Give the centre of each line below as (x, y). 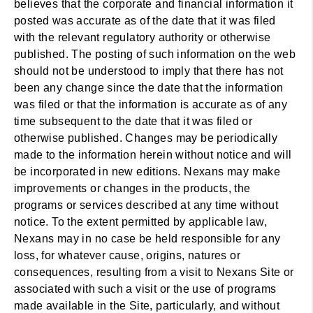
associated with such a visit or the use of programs (145, 289)
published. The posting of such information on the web (155, 54)
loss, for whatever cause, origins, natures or (127, 255)
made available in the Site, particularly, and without (147, 306)
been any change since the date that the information (149, 88)
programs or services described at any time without (146, 205)
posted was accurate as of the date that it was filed (145, 21)
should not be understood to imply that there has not (149, 71)
